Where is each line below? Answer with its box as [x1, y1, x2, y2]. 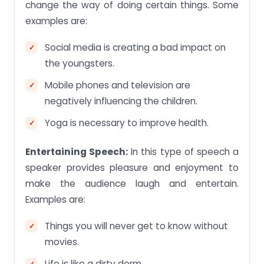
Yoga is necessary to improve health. [45, 116, 209, 129]
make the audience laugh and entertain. [25, 177, 239, 190]
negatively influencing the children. [45, 94, 197, 107]
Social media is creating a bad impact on [45, 41, 226, 54]
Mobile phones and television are [45, 78, 190, 91]
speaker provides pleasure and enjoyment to [25, 161, 239, 174]
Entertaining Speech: [25, 145, 128, 158]
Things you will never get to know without [45, 219, 228, 232]
